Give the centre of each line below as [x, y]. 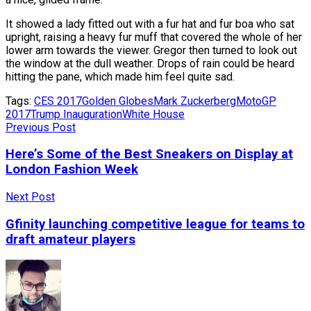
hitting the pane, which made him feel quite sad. [120, 76]
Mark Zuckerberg [195, 101]
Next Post [30, 197]
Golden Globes [118, 101]
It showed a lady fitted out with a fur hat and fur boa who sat [150, 24]
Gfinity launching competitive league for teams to [155, 224]
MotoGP [256, 101]
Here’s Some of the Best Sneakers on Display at [149, 154]
